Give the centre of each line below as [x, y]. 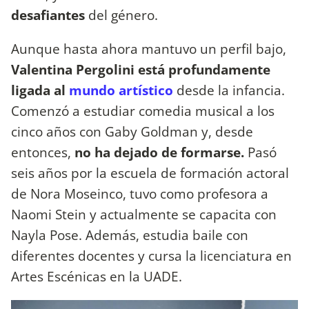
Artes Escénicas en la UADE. [97, 276]
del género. [121, 14]
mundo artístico [119, 90]
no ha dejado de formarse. [159, 152]
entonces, [43, 152]
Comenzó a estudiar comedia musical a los [143, 110]
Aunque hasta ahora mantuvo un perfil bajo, [149, 48]
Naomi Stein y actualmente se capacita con [144, 214]
